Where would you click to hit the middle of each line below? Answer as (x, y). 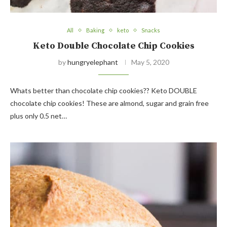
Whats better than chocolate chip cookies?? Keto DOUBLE (104, 91)
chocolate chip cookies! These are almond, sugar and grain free (109, 103)
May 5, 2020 (150, 62)
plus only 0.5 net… (39, 116)
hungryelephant (92, 62)
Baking (95, 30)
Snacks (151, 30)
